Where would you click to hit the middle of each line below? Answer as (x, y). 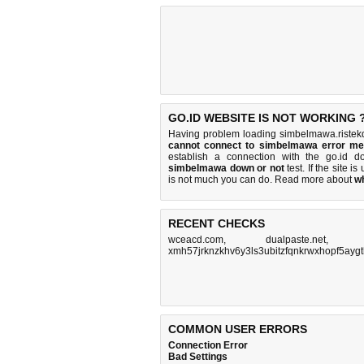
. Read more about (312, 180)
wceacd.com (196, 240)
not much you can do (224, 180)
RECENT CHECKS (217, 223)
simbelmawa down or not (226, 168)
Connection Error (208, 345)
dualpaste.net (295, 240)
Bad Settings (198, 357)
